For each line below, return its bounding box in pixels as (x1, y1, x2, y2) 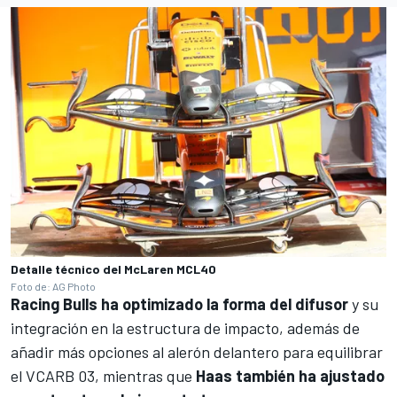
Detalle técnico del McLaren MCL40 (11, 261, 216, 276)
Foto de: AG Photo (11, 279, 96, 292)
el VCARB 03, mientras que (11, 365, 192, 385)
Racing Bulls (11, 293, 97, 314)
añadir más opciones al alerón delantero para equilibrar (11, 341, 383, 362)
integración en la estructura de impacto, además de (11, 317, 360, 338)
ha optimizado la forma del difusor (97, 293, 348, 314)
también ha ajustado (232, 365, 385, 385)
